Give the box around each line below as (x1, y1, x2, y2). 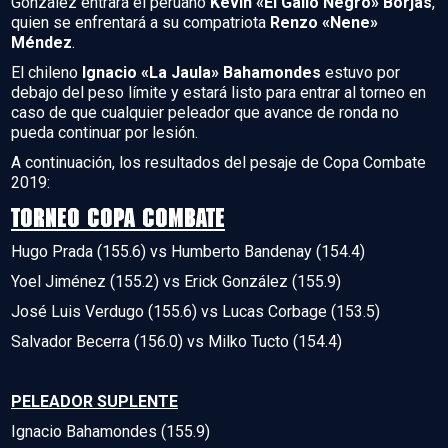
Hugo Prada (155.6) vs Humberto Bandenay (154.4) (11, 241, 365, 261)
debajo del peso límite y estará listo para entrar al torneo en (11, 82, 426, 102)
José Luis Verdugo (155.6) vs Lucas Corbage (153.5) (11, 301, 380, 321)
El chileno (11, 62, 82, 82)
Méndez (11, 32, 72, 52)
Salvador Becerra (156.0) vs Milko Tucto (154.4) (11, 331, 342, 351)
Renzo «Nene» (270, 12, 378, 32)
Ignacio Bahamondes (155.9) (11, 421, 210, 441)
